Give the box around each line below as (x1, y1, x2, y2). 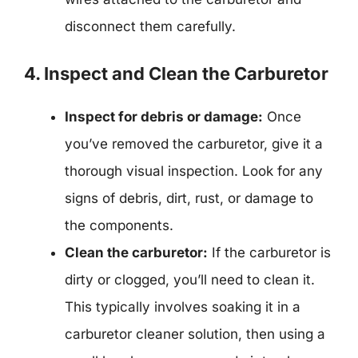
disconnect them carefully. (65, 18, 236, 34)
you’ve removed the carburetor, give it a (65, 136, 323, 152)
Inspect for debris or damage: (65, 109, 263, 125)
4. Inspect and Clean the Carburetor (24, 63, 328, 84)
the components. (65, 217, 173, 233)
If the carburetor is (208, 245, 331, 261)
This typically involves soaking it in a (65, 299, 300, 315)
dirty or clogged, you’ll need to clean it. (65, 272, 315, 288)
